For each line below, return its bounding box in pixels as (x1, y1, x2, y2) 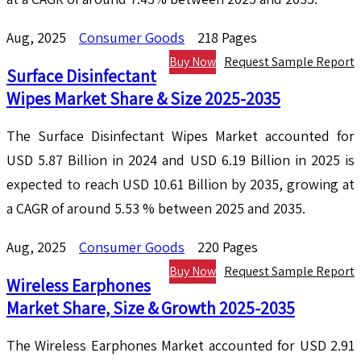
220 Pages (197, 238, 258, 257)
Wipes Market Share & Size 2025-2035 (6, 87, 280, 110)
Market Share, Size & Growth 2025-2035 (6, 297, 295, 320)
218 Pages (197, 28, 257, 48)
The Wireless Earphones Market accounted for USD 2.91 (6, 336, 355, 355)
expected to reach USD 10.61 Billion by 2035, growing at (6, 175, 355, 194)
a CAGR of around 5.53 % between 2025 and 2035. (6, 199, 305, 218)
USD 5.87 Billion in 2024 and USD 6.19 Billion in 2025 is (6, 151, 355, 170)
